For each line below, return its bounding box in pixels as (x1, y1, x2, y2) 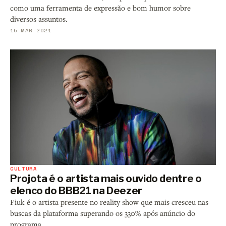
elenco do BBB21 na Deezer (10, 185, 142, 197)
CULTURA (10, 164, 37, 173)
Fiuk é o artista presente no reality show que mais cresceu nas (10, 197, 208, 207)
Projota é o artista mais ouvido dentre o (10, 173, 202, 185)
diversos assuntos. (10, 14, 68, 24)
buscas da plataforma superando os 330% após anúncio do (10, 208, 195, 218)
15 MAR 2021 (10, 26, 52, 34)
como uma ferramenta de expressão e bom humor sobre (10, 3, 191, 13)
